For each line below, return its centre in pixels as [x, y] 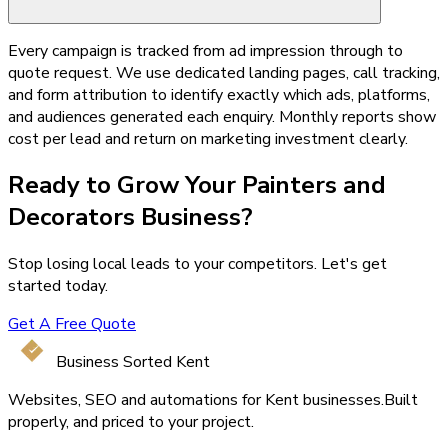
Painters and [314, 185]
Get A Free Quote [72, 324]
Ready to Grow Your [125, 185]
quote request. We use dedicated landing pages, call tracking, [224, 72]
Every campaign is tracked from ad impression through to [205, 50]
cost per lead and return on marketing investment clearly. [208, 138]
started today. [58, 286]
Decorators [71, 217]
